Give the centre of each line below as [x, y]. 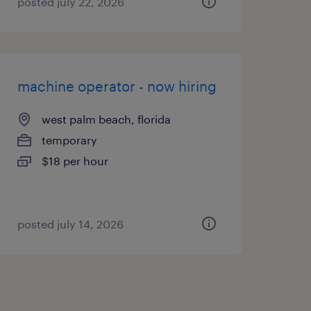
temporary [69, 140]
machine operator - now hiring [117, 86]
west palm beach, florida [106, 119]
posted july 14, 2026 [70, 224]
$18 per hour [75, 161]
